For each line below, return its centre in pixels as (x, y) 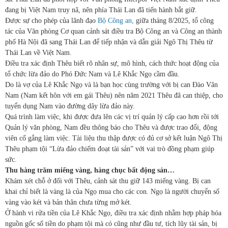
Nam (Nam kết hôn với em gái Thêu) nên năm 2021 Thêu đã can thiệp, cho (114, 96)
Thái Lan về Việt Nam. (38, 53)
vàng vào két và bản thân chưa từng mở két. (68, 203)
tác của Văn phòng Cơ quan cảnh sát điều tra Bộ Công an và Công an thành (113, 32)
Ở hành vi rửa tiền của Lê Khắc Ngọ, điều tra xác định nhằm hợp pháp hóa (113, 213)
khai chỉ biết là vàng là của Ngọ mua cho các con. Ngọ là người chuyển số (112, 192)
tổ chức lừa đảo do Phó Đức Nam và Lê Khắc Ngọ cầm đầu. (92, 74)
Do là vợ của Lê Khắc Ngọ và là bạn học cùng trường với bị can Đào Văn (111, 85)
